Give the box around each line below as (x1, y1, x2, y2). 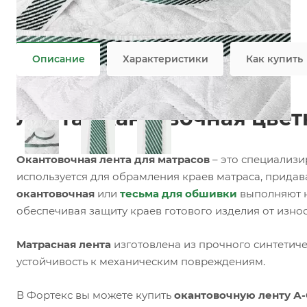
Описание (32, 53, 85, 65)
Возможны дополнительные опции (35, 16, 198, 27)
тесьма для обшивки (120, 187, 237, 200)
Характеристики (123, 53, 208, 65)
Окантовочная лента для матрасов (16, 153, 210, 166)
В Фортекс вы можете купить (16, 288, 174, 302)
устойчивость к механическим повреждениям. (16, 255, 265, 268)
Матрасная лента (16, 238, 111, 251)
